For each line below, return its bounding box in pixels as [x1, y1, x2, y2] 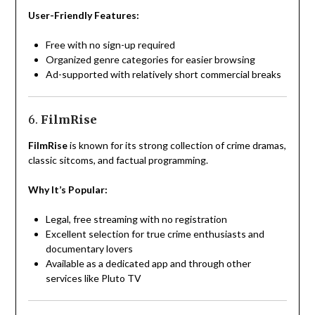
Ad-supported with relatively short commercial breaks [45, 68, 281, 81]
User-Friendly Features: [27, 9, 139, 22]
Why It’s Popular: [27, 184, 108, 196]
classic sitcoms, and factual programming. [27, 154, 208, 167]
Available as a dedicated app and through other [45, 257, 251, 270]
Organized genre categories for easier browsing [45, 53, 255, 66]
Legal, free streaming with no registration [45, 213, 227, 226]
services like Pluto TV [45, 272, 141, 285]
